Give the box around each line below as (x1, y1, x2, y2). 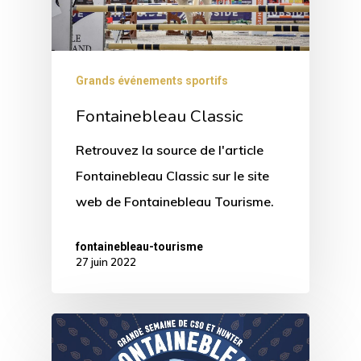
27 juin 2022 (76, 255, 136, 268)
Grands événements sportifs (76, 73, 228, 87)
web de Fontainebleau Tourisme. (76, 193, 274, 210)
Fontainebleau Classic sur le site (76, 167, 269, 184)
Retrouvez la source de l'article (76, 141, 263, 158)
